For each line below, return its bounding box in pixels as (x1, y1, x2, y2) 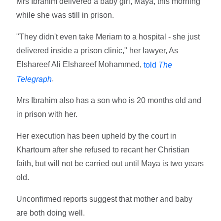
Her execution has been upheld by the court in (16, 132, 177, 141)
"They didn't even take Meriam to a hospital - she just (16, 32, 200, 41)
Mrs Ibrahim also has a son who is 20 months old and (16, 96, 202, 105)
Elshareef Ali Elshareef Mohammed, (16, 60, 144, 69)
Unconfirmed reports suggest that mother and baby (16, 195, 193, 204)
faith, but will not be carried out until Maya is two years (16, 159, 204, 168)
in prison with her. (16, 110, 78, 119)
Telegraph (16, 74, 52, 83)
